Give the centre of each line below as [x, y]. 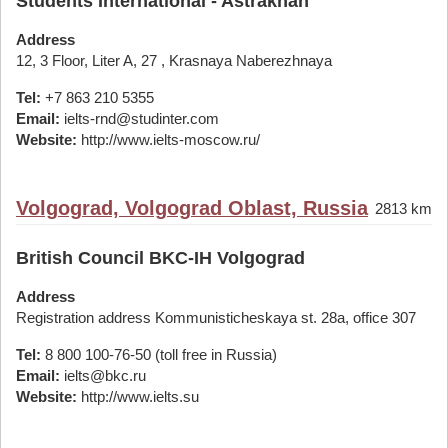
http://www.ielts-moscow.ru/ [168, 139]
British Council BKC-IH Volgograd [160, 258]
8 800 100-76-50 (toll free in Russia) [159, 354]
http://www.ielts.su [138, 396]
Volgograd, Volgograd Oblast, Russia [192, 208]
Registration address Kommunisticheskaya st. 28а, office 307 [216, 317]
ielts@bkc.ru [103, 375]
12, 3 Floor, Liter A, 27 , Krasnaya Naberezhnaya [174, 60]
